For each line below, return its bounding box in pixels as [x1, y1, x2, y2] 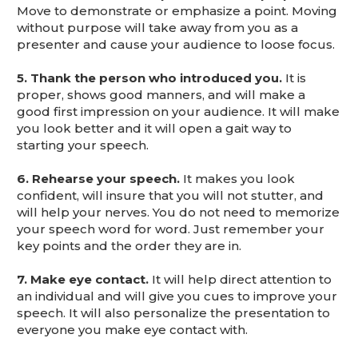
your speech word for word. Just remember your [17, 221, 324, 237]
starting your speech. [17, 137, 149, 153]
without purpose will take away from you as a [17, 20, 298, 35]
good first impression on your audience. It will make [17, 104, 340, 119]
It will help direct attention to [149, 272, 332, 287]
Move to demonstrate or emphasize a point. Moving [17, 3, 337, 18]
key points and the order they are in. [17, 238, 241, 253]
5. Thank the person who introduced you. [17, 70, 282, 86]
